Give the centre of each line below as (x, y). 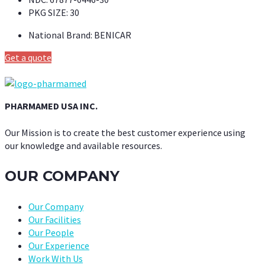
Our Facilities (55, 219)
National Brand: (60, 35)
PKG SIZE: (48, 13)
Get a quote (28, 58)
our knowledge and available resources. (83, 145)
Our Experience (59, 245)
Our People (51, 232)
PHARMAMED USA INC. (51, 106)
